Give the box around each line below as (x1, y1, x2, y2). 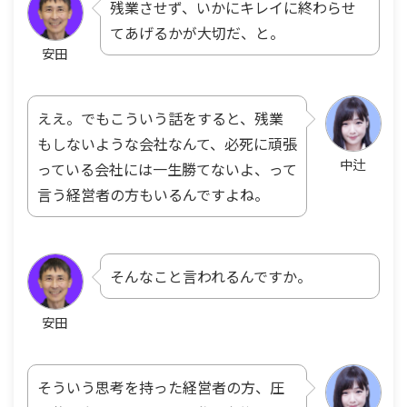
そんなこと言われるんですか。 (110, 264, 312, 287)
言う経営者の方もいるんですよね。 (37, 183, 269, 205)
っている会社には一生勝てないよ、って (37, 157, 297, 180)
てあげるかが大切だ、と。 (110, 21, 284, 44)
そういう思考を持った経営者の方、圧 (37, 375, 284, 398)
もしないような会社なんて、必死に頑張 (37, 132, 297, 154)
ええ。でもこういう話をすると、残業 (37, 106, 283, 129)
